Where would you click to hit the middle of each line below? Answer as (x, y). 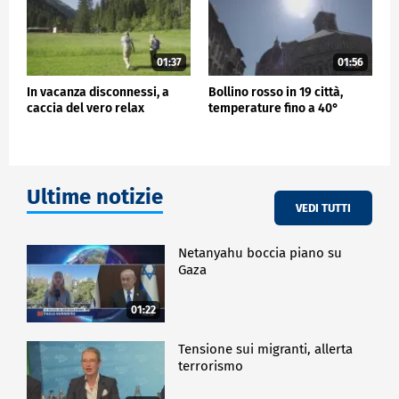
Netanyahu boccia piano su (261, 253)
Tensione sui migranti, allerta (266, 349)
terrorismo (211, 366)
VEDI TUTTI (323, 208)
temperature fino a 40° (273, 109)
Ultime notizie (95, 197)
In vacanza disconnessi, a (98, 93)
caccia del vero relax (85, 109)
